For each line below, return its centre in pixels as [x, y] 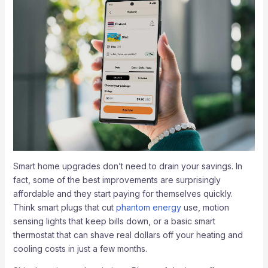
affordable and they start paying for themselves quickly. [123, 193]
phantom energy [148, 207]
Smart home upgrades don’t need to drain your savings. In [127, 166]
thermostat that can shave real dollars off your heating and [128, 234]
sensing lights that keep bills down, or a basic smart [114, 221]
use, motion [205, 207]
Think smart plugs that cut [64, 207]
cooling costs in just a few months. [80, 248]
